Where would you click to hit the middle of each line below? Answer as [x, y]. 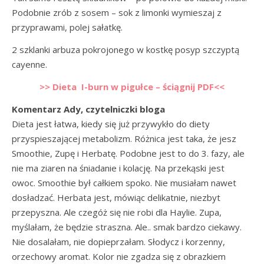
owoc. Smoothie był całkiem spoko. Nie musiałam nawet [124, 183]
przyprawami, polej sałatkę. [67, 27]
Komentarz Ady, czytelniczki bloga [88, 109]
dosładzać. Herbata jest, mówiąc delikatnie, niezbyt [116, 197]
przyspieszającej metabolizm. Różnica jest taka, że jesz [124, 138]
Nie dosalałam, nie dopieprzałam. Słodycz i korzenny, [118, 242]
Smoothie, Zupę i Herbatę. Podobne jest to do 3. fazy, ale [128, 153]
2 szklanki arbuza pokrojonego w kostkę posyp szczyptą [126, 49]
